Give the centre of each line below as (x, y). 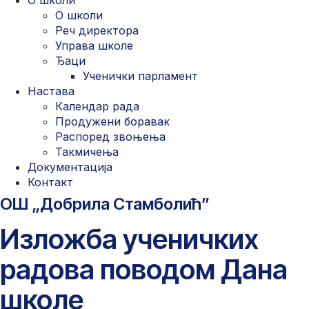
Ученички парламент (140, 76)
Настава (51, 91)
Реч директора (97, 31)
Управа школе (94, 46)
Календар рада (97, 107)
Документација (70, 167)
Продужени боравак (112, 122)
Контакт (50, 182)
